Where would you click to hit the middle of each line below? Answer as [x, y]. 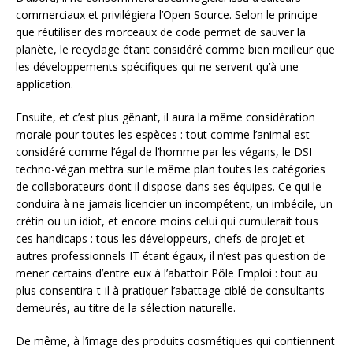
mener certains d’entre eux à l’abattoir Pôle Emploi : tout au [167, 273]
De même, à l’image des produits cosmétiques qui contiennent [175, 340]
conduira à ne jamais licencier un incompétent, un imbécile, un [174, 203]
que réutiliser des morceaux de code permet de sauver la [161, 32]
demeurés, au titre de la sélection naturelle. [126, 307]
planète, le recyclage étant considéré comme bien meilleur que [175, 49]
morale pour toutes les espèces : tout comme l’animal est [163, 134]
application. [45, 84]
